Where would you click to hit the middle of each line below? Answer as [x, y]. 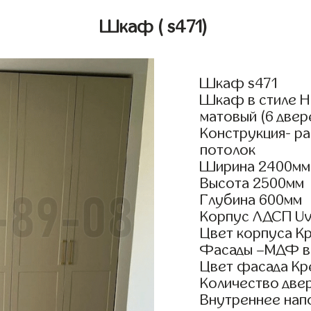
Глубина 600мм [251, 200]
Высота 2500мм [252, 184]
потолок [228, 150]
